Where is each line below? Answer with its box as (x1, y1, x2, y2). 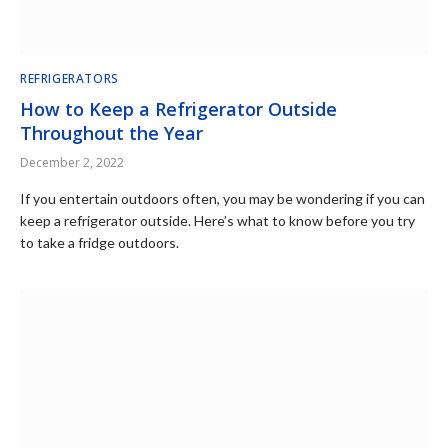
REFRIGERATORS (20, 69, 119, 87)
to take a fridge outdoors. (20, 233, 179, 251)
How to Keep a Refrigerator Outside (20, 96, 337, 121)
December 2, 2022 (20, 153, 124, 171)
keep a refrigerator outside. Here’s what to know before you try (20, 211, 415, 229)
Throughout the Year (20, 120, 203, 145)
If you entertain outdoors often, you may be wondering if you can (20, 189, 425, 207)
